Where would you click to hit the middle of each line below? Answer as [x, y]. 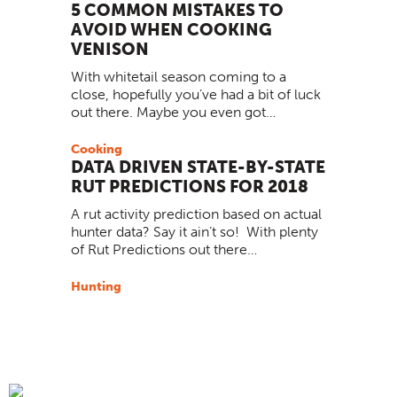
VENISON [110, 50]
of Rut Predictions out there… [164, 249]
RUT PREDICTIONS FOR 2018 [190, 187]
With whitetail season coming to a [179, 77]
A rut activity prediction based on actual [196, 214]
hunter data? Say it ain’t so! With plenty [195, 231]
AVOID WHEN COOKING [171, 31]
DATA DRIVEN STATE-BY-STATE [198, 167]
